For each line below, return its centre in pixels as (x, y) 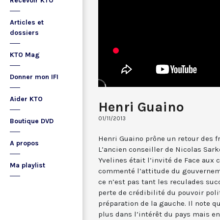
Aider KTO (26, 99)
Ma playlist (27, 165)
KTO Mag (25, 55)
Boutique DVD (32, 121)
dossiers (24, 33)
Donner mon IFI (34, 77)
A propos (24, 143)
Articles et (27, 22)
